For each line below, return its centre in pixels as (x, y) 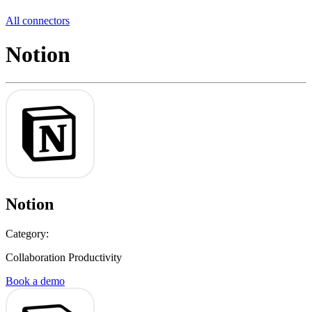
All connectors (38, 20)
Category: (27, 234)
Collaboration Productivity (64, 258)
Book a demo (35, 281)
